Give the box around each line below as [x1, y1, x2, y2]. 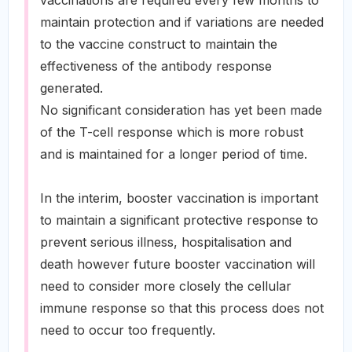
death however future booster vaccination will [40, 256, 315, 272]
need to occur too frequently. [40, 322, 215, 338]
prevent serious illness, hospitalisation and [40, 234, 291, 250]
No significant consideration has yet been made [40, 102, 322, 118]
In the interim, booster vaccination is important [40, 190, 318, 206]
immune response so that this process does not [40, 300, 324, 316]
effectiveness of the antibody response [40, 58, 272, 74]
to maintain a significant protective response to [40, 212, 318, 228]
